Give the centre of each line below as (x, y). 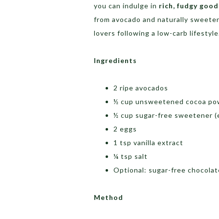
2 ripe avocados (141, 88)
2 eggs (125, 129)
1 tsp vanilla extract (148, 143)
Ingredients (115, 61)
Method (109, 197)
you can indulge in (126, 6)
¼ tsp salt (131, 156)
